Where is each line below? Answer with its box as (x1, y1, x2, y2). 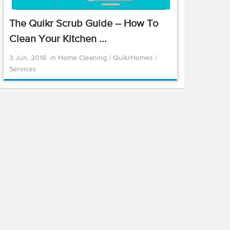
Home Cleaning (58, 54, 109, 62)
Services (9, 66, 36, 73)
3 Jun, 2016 (9, 54, 46, 62)
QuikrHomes (113, 54, 155, 62)
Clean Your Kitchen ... (9, 34, 107, 45)
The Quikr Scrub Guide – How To (9, 18, 158, 29)
